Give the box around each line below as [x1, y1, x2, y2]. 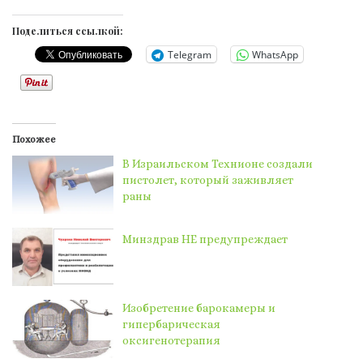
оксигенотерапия [122, 334, 221, 348]
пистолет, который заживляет [122, 173, 294, 187]
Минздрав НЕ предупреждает [122, 233, 288, 246]
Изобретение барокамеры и [122, 301, 276, 315]
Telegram [168, 47, 211, 62]
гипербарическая [122, 318, 221, 331]
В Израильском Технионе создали [122, 157, 314, 171]
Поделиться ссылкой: [12, 24, 123, 38]
